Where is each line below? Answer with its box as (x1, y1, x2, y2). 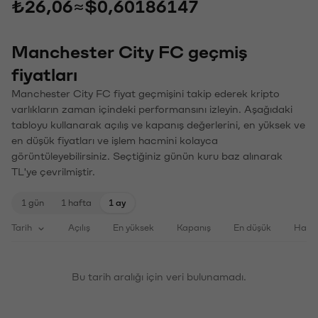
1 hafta (61, 199, 92, 207)
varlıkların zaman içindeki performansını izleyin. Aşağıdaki (11, 104, 292, 115)
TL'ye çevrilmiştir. (11, 167, 95, 177)
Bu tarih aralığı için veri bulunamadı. (72, 272, 246, 283)
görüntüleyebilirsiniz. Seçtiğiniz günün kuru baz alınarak (11, 151, 283, 162)
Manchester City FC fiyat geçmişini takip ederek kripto (11, 89, 280, 99)
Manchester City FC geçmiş (11, 43, 248, 62)
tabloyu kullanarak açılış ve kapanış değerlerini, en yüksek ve (11, 120, 305, 131)
